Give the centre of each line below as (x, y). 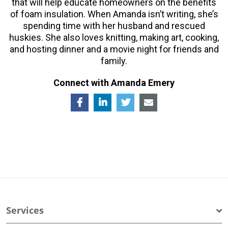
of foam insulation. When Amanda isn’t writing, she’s (114, 14)
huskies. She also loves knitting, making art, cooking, (114, 37)
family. (114, 61)
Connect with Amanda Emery (114, 82)
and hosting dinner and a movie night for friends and (114, 49)
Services (25, 210)
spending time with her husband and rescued (114, 25)
